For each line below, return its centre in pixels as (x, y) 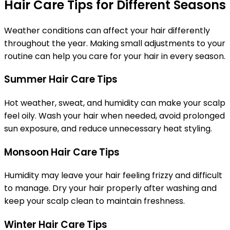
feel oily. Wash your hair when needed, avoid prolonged (114, 116)
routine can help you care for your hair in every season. (115, 56)
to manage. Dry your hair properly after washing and (110, 188)
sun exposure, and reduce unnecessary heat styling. (108, 129)
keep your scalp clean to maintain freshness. (94, 201)
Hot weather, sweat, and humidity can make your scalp (115, 103)
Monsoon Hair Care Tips (62, 152)
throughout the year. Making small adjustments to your (115, 43)
